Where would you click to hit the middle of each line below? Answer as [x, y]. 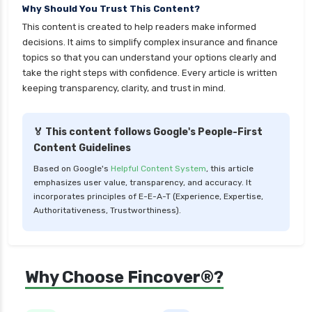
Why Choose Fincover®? [124, 278]
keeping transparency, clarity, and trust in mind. [124, 88]
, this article [230, 169]
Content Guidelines [82, 148]
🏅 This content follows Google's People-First [148, 132]
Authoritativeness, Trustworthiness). [107, 211]
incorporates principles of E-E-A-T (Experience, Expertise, [148, 197]
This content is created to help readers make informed [139, 27]
